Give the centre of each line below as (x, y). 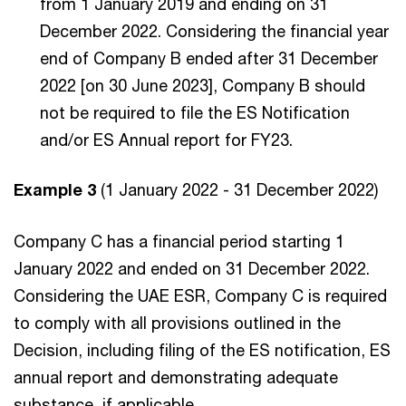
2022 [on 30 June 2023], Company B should (203, 85)
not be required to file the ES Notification (195, 112)
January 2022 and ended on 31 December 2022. (192, 268)
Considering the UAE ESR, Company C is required (200, 295)
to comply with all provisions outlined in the (177, 323)
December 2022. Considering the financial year (214, 31)
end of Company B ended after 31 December (209, 58)
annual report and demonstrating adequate (176, 377)
